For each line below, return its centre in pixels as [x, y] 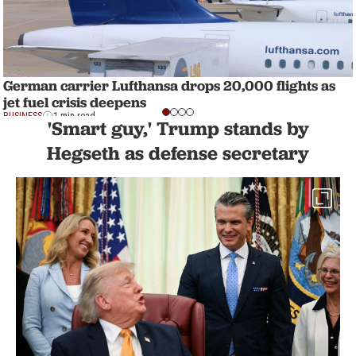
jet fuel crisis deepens [75, 102]
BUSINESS [23, 116]
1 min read [74, 116]
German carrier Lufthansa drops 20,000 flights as [169, 85]
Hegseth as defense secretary [178, 153]
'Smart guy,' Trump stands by [178, 128]
